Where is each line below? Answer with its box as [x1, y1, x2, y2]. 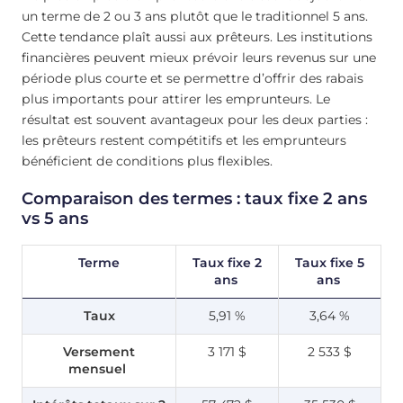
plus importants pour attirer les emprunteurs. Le [22, 91, 330, 108]
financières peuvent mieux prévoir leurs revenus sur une [22, 49, 376, 67]
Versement [63, 344, 135, 361]
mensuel [68, 361, 130, 378]
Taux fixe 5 [295, 255, 364, 272]
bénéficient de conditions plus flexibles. [22, 153, 273, 170]
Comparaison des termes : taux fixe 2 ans [22, 187, 367, 209]
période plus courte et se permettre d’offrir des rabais [22, 70, 363, 87]
